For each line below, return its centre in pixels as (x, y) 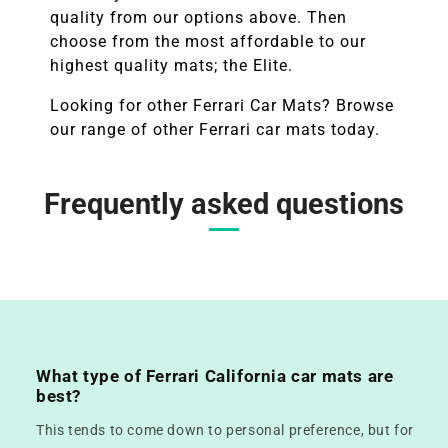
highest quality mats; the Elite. (171, 65)
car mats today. (315, 129)
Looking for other (119, 105)
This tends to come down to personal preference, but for (225, 429)
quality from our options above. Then (198, 17)
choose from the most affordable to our (208, 41)
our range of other (122, 129)
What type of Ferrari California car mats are (215, 375)
